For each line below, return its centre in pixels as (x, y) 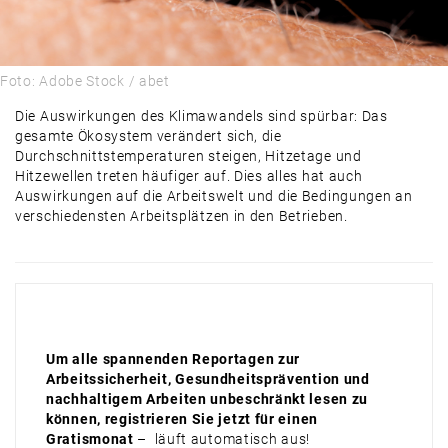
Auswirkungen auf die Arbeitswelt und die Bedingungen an (214, 196)
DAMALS (79, 124)
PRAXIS (74, 44)
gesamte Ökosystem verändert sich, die (148, 136)
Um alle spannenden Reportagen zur (173, 359)
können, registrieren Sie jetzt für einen (182, 419)
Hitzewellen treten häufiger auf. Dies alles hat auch (189, 176)
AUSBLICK (84, 164)
